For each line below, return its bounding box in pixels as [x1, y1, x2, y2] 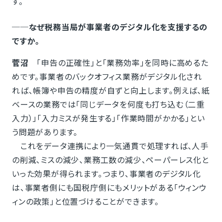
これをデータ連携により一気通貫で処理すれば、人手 [11, 140, 209, 152]
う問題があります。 [11, 126, 78, 138]
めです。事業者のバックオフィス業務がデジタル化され [11, 70, 202, 82]
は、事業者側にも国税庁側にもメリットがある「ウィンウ [11, 181, 207, 193]
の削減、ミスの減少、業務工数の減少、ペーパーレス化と [11, 154, 209, 166]
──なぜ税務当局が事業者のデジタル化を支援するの [11, 21, 208, 33]
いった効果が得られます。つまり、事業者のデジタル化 [11, 167, 201, 179]
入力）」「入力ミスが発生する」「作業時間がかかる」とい [11, 112, 205, 124]
